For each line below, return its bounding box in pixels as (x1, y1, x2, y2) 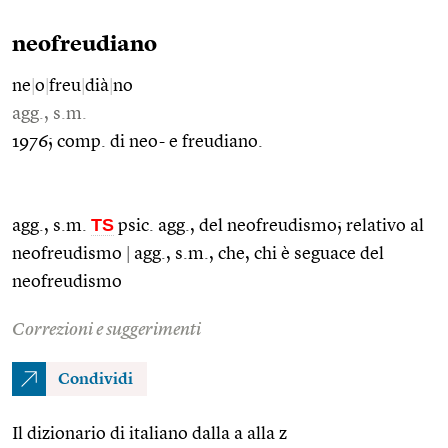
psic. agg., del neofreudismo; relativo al (114, 216, 424, 235)
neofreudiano (12, 33, 157, 56)
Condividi (58, 371, 133, 388)
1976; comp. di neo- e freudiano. (12, 132, 263, 151)
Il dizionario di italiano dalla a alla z (12, 424, 287, 443)
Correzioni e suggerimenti (12, 320, 201, 339)
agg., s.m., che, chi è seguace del (130, 244, 384, 263)
